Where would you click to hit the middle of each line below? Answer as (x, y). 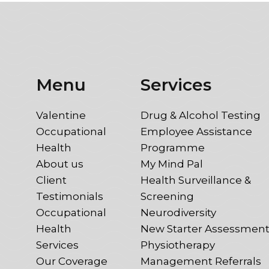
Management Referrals (201, 261)
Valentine (61, 115)
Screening (167, 196)
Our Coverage (72, 261)
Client (51, 180)
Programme (173, 147)
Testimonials (70, 196)
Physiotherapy (178, 245)
